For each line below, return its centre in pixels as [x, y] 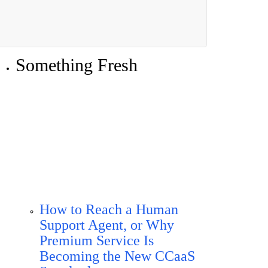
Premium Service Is [97, 240]
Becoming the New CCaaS [117, 256]
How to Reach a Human [109, 209]
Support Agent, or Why [107, 225]
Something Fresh [77, 65]
